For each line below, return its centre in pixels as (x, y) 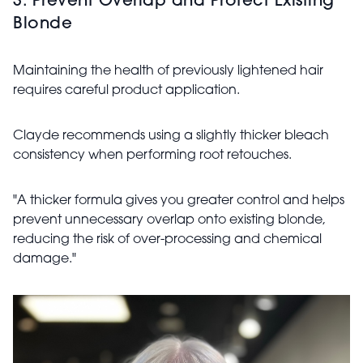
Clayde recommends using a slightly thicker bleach (171, 136)
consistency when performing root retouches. (152, 156)
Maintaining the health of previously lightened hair (168, 71)
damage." (45, 259)
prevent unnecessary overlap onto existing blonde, (169, 220)
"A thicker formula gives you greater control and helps (179, 201)
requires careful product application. (126, 91)
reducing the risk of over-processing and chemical (167, 240)
